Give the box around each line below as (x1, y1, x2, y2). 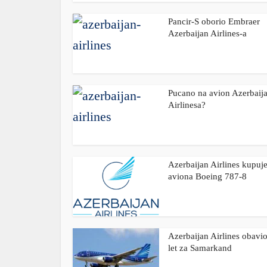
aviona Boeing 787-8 (168, 172, 247, 181)
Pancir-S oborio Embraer (168, 17, 260, 26)
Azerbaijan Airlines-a (168, 29, 247, 38)
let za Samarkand (168, 243, 232, 253)
